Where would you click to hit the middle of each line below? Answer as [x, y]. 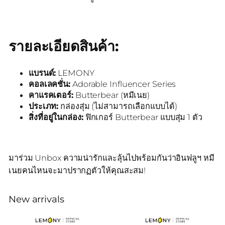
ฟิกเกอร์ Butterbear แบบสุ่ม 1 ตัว [143, 117]
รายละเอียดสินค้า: [63, 46]
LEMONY [75, 73]
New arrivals [36, 199]
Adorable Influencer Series [123, 84]
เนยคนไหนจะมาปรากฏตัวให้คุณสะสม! [77, 170]
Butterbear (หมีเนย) [111, 95]
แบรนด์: [42, 73]
